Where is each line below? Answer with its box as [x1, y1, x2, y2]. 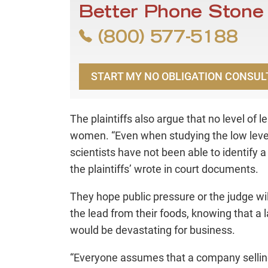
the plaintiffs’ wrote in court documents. [70, 163, 258, 176]
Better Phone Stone [79, 5, 264, 23]
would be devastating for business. [70, 224, 235, 237]
